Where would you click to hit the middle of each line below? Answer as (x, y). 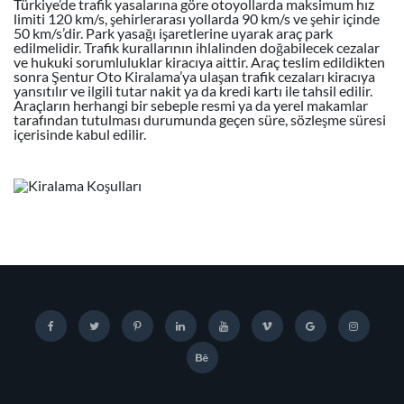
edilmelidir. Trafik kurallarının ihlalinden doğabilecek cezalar (197, 47)
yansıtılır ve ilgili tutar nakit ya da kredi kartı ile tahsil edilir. (193, 91)
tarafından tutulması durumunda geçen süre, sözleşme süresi (200, 119)
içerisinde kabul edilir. (80, 134)
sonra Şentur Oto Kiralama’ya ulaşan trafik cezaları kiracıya (194, 76)
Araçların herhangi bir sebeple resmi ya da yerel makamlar (191, 105)
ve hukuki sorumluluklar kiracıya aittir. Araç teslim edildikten (199, 62)
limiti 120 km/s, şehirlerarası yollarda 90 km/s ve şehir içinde (197, 18)
